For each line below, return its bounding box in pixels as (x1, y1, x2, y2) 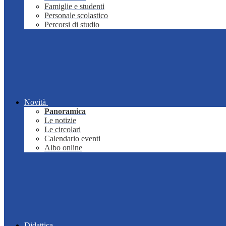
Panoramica (44, 107, 86, 116)
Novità (24, 98, 46, 107)
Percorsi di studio (44, 20, 99, 29)
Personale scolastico (44, 11, 108, 20)
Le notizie (44, 116, 76, 125)
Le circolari (44, 125, 81, 134)
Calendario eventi (44, 134, 100, 143)
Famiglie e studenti (44, 2, 104, 11)
